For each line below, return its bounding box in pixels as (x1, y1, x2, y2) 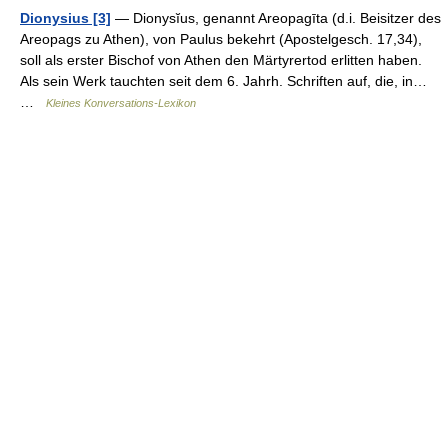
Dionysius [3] (20, 9, 111, 26)
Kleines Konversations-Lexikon (46, 96, 196, 109)
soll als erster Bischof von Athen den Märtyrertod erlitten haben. (20, 51, 422, 68)
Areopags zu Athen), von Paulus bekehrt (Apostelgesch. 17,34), (20, 30, 422, 47)
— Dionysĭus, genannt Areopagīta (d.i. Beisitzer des (111, 9, 441, 26)
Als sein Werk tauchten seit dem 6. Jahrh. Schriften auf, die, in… (20, 72, 427, 89)
